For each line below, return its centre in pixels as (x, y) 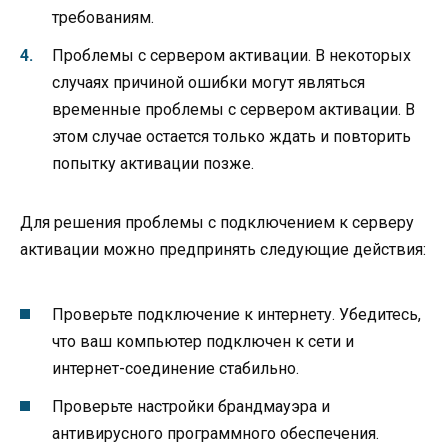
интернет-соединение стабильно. (175, 369)
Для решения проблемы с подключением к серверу (217, 222)
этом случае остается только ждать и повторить (231, 136)
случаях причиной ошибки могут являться (208, 82)
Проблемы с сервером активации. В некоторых (231, 55)
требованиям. (103, 17)
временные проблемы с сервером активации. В (233, 109)
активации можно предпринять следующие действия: (223, 249)
